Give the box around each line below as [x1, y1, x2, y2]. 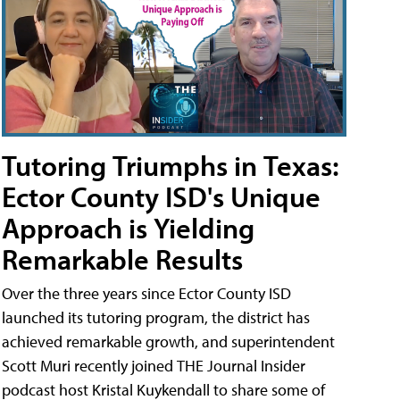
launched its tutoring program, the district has [2, 306, 310, 328]
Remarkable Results [2, 240, 243, 277]
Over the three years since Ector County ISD [2, 282, 291, 304]
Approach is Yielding [2, 209, 254, 246]
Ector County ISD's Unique [2, 178, 321, 214]
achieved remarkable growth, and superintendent [2, 330, 335, 352]
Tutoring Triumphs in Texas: [2, 146, 339, 183]
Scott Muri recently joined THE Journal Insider [2, 354, 305, 376]
